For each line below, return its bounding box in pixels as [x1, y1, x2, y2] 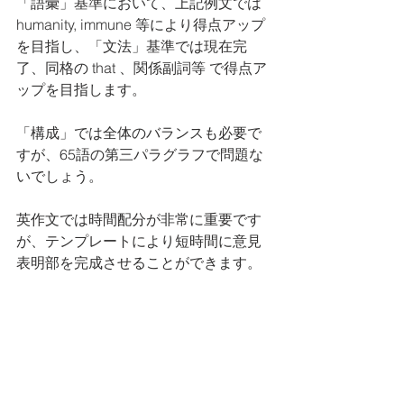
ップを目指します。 [16, 80, 146, 98]
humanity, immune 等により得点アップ [16, 15, 265, 33]
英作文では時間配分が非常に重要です [16, 210, 262, 228]
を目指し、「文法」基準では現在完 [16, 37, 247, 55]
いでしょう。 [16, 167, 103, 185]
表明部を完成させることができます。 [16, 253, 262, 271]
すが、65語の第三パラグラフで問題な [16, 145, 263, 163]
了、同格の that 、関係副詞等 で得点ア [16, 59, 267, 77]
